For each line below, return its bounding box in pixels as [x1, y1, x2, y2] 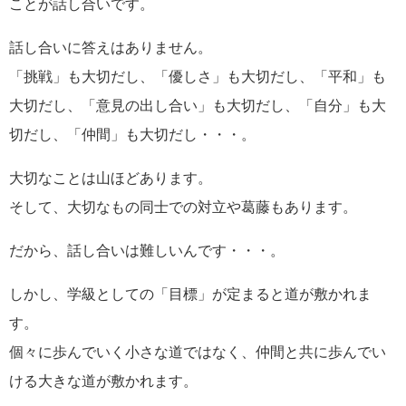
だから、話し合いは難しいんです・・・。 [9, 242, 285, 257]
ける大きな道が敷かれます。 [9, 372, 198, 388]
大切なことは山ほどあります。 [9, 169, 212, 185]
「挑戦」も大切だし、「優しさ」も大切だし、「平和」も [9, 68, 386, 83]
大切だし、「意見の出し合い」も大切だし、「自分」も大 [9, 97, 386, 112]
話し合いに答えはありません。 [9, 39, 212, 54]
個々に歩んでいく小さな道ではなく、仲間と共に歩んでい [9, 343, 386, 359]
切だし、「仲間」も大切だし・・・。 [9, 126, 256, 141]
